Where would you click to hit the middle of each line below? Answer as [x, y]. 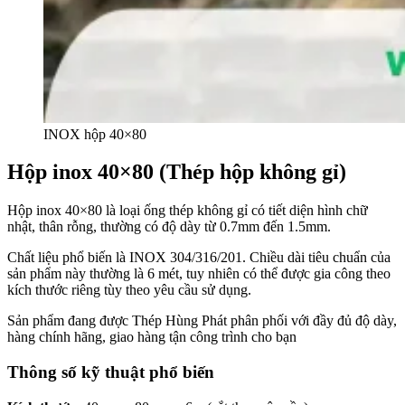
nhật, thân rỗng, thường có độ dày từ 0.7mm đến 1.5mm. [169, 227]
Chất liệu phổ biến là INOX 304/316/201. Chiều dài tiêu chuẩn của [199, 258]
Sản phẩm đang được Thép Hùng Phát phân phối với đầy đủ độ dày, [202, 321]
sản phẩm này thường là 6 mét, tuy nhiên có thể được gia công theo [199, 274]
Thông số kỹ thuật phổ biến [111, 372]
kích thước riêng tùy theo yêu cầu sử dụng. [129, 290]
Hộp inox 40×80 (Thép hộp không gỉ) [177, 172]
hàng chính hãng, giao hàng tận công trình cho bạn [152, 337]
